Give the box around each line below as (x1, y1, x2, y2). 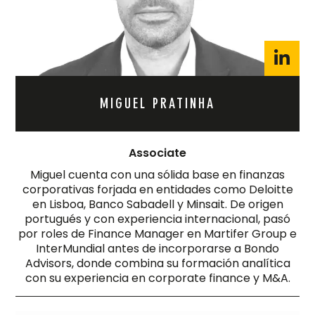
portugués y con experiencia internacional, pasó (25, 210, 290, 227)
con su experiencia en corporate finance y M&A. (25, 269, 290, 286)
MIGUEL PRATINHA (100, 95, 215, 112)
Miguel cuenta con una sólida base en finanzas (30, 166, 285, 183)
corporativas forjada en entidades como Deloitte (22, 181, 293, 198)
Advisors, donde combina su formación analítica (25, 255, 290, 271)
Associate (129, 144, 186, 161)
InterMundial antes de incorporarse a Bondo (36, 240, 279, 257)
